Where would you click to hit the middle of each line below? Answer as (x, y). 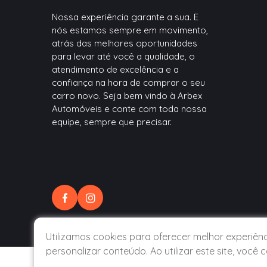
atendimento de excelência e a (115, 70)
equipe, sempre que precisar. (112, 122)
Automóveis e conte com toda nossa (129, 109)
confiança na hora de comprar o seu (128, 83)
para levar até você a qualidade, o (123, 57)
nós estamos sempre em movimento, (130, 30)
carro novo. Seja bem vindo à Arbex (127, 96)
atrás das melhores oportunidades (125, 44)
